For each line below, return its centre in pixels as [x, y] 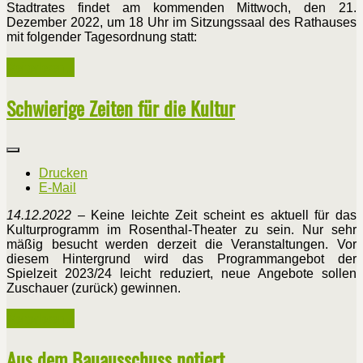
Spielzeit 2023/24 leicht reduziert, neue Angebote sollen [181, 274]
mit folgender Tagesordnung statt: [102, 37]
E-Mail [58, 188]
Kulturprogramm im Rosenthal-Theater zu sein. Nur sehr [181, 230]
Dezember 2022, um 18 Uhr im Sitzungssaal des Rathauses [181, 23]
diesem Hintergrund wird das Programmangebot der [181, 259]
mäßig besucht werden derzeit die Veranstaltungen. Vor [181, 245]
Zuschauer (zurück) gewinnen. [94, 288]
